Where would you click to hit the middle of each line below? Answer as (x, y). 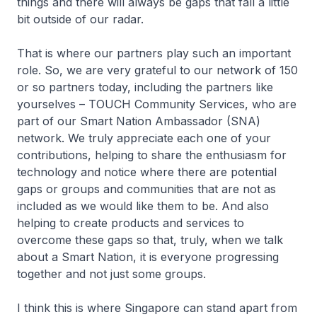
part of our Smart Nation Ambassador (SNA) (139, 121)
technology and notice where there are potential (147, 172)
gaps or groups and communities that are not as (146, 189)
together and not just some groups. (111, 274)
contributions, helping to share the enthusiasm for (152, 155)
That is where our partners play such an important (154, 53)
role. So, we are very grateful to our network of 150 (157, 70)
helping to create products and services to (131, 223)
